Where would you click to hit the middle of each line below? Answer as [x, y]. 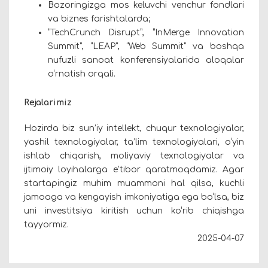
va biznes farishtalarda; [99, 19]
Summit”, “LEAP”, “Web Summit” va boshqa [146, 46]
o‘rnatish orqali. [82, 74]
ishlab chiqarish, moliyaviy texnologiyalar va [134, 156]
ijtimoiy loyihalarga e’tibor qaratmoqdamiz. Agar [134, 169]
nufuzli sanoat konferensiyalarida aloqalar [146, 60]
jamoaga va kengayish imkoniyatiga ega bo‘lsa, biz [134, 197]
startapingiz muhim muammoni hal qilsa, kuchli [134, 183]
